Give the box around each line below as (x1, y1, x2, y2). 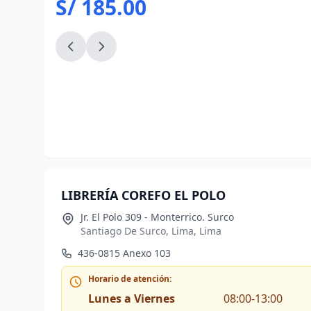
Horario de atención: (88, 273, 171, 285)
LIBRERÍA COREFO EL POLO (61, 187, 226, 203)
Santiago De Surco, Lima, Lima (81, 224, 221, 237)
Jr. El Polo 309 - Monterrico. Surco (81, 210, 234, 224)
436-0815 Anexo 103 (78, 246, 171, 260)
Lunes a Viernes (88, 291, 175, 306)
